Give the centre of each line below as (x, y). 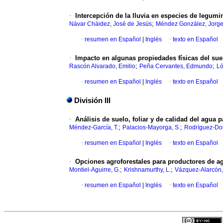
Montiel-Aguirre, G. (95, 170)
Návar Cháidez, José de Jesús (111, 24)
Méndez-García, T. (94, 128)
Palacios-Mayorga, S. (151, 128)
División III (92, 101)
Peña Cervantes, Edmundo (176, 66)
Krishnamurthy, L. (147, 170)
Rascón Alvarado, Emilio (102, 66)
